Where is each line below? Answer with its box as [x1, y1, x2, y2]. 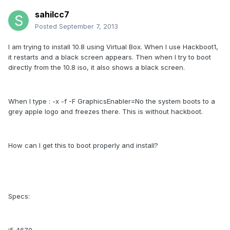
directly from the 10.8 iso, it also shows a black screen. [8, 63, 185, 72]
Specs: [8, 192, 30, 201]
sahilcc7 [35, 9, 69, 20]
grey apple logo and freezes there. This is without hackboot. [8, 107, 203, 116]
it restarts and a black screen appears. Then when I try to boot [8, 53, 211, 62]
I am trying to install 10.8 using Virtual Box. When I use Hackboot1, [8, 43, 218, 51]
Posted [35, 22, 59, 31]
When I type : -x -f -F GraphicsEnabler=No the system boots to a [8, 97, 215, 106]
